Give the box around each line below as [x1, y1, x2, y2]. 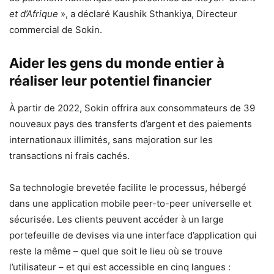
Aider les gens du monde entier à [9, 54, 224, 71]
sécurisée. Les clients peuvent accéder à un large [9, 213, 224, 225]
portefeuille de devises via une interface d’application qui [9, 229, 257, 241]
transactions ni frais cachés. [9, 149, 130, 161]
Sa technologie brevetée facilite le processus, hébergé [9, 181, 246, 193]
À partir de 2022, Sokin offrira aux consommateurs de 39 [9, 102, 255, 114]
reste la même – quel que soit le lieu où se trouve [9, 245, 223, 257]
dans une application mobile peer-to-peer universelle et [9, 197, 251, 209]
